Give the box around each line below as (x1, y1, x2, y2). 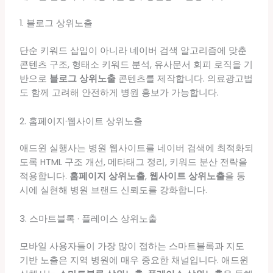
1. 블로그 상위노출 (19, 17, 93, 30)
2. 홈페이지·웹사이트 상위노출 (19, 115, 143, 127)
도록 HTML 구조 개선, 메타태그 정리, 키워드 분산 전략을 (19, 156, 247, 169)
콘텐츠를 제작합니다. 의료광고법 (115, 73, 253, 85)
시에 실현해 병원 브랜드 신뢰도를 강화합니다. (19, 184, 207, 197)
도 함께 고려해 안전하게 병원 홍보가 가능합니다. (19, 87, 219, 99)
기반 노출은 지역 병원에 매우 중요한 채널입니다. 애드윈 (19, 253, 249, 266)
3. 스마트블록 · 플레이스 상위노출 (19, 212, 157, 225)
